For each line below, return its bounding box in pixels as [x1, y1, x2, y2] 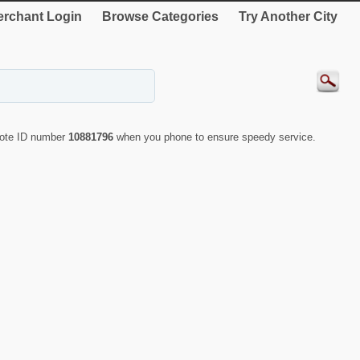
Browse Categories [102, 10, 219, 23]
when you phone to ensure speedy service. [117, 131, 316, 144]
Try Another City [239, 10, 337, 23]
